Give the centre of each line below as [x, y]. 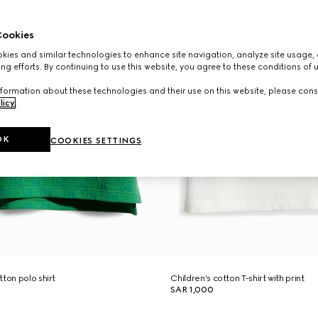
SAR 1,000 [192, 290]
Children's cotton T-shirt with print [237, 278]
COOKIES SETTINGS [96, 141]
